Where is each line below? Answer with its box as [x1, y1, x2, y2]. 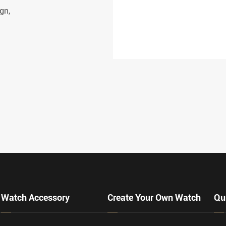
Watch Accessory [1, 192, 70, 203]
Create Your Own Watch [107, 192, 201, 203]
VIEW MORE [78, 15, 126, 26]
